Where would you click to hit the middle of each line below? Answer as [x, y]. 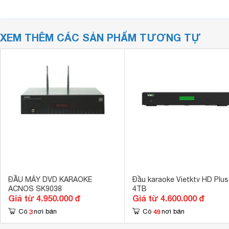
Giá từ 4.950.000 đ [44, 198]
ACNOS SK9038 [35, 189]
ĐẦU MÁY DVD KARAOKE [50, 179]
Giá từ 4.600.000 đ [168, 198]
